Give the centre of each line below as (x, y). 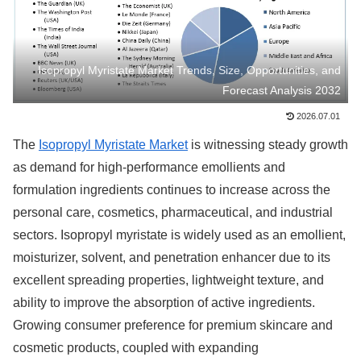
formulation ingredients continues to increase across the (172, 190)
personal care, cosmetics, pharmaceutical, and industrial (173, 213)
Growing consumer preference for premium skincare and (173, 326)
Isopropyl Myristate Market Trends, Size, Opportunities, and (190, 70)
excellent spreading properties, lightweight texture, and (168, 280)
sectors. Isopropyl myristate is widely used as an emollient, (179, 235)
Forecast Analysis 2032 (282, 90)
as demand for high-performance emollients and (149, 168)
